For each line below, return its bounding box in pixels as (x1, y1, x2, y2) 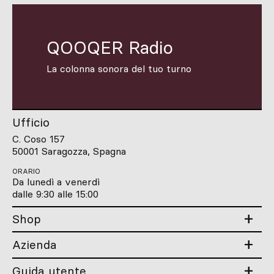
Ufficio (12, 114, 50, 130)
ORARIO (12, 166, 40, 176)
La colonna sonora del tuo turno (46, 62, 191, 75)
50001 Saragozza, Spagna (12, 144, 126, 157)
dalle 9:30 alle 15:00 (12, 187, 98, 200)
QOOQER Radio (46, 36, 173, 59)
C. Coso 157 (12, 132, 65, 145)
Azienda (12, 237, 57, 252)
